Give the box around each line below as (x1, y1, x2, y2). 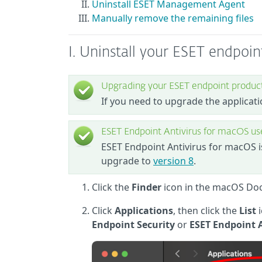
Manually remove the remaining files (92, 12, 254, 25)
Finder (132, 181, 161, 194)
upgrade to (101, 154, 153, 167)
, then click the (173, 204, 239, 217)
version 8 (153, 154, 194, 167)
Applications (115, 204, 173, 217)
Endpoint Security (92, 218, 175, 231)
